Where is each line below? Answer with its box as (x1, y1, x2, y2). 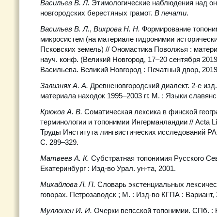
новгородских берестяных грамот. (40, 9, 155, 17)
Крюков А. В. (40, 108, 82, 116)
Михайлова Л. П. (40, 180, 95, 188)
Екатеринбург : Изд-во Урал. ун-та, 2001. (40, 164, 176, 172)
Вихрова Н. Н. (93, 25, 140, 33)
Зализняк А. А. (40, 81, 88, 90)
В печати (155, 9, 186, 17)
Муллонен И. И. (40, 206, 92, 215)
